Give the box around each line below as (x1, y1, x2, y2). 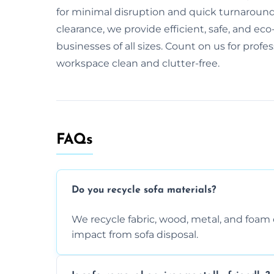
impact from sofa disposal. (72, 228, 198, 240)
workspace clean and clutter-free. (56, 57, 220, 69)
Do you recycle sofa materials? (72, 185, 216, 196)
